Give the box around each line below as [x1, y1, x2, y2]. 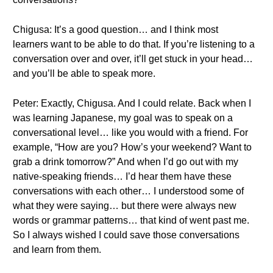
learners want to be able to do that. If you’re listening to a [13, 39, 255, 49]
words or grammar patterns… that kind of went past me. [13, 215, 249, 225]
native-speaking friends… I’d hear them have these [13, 171, 232, 182]
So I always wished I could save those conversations [13, 230, 239, 240]
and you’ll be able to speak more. [13, 68, 155, 79]
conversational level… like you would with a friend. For [13, 127, 248, 138]
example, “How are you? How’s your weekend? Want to [13, 142, 252, 152]
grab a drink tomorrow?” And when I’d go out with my [13, 157, 238, 167]
